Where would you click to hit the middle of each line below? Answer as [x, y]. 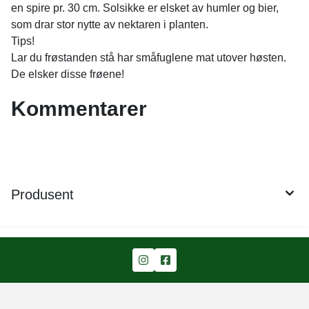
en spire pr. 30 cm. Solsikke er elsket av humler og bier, [145, 8]
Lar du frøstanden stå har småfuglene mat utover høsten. [149, 58]
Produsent [42, 195]
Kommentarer [79, 109]
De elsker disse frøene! [68, 74]
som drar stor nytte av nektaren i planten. [110, 24]
